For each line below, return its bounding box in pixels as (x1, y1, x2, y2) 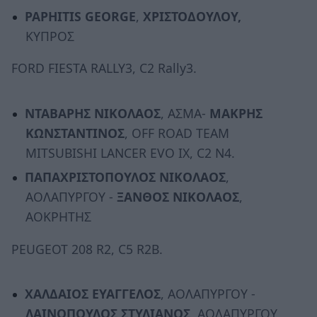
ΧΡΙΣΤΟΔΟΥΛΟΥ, (142, 7, 241, 25)
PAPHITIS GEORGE (24, 7, 136, 25)
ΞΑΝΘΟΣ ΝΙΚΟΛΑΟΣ (116, 188, 239, 206)
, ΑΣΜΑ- (160, 104, 209, 122)
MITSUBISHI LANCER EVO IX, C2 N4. (25, 144, 235, 161)
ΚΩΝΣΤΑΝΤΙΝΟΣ (25, 124, 125, 142)
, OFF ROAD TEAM (124, 124, 229, 142)
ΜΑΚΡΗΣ (209, 104, 263, 122)
